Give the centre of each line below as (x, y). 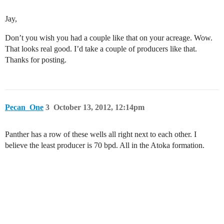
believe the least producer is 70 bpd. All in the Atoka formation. (105, 145)
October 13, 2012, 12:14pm (99, 107)
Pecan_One (24, 107)
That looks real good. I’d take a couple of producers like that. (101, 49)
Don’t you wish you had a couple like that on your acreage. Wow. (109, 38)
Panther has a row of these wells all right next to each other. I (101, 134)
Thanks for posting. (36, 60)
